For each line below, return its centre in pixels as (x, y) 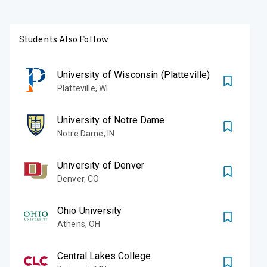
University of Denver (101, 165)
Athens (71, 224)
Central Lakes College (104, 256)
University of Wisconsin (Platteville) (134, 74)
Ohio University (90, 210)
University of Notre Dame (111, 120)
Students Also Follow (64, 39)
